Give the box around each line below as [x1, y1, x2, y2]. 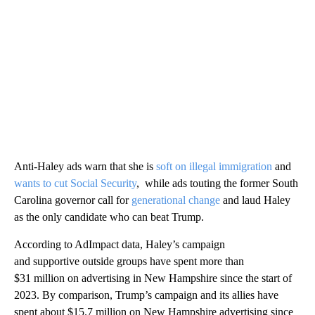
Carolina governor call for [14, 193, 131, 206]
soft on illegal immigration [156, 160, 272, 172]
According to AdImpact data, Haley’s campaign [14, 238, 225, 250]
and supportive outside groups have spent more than [14, 255, 244, 267]
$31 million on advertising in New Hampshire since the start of [14, 271, 292, 284]
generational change [131, 193, 220, 206]
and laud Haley [220, 193, 290, 206]
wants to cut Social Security [14, 176, 136, 189]
